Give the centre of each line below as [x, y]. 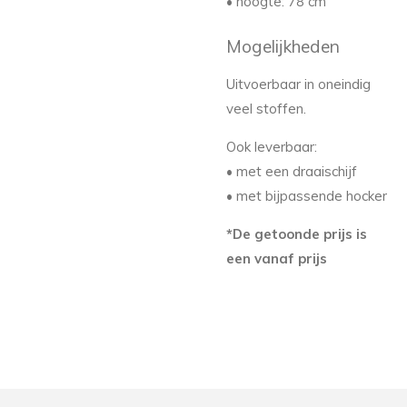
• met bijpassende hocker [307, 195]
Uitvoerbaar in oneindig [298, 84]
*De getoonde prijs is [297, 233]
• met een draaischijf [292, 171]
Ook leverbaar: [272, 146]
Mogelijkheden [283, 46]
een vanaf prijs [277, 258]
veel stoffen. [266, 108]
